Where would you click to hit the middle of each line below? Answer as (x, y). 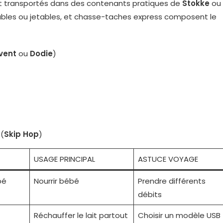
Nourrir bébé (56, 181)
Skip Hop (21, 134)
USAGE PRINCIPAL (64, 159)
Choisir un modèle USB (179, 215)
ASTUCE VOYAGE (168, 159)
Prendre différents (171, 181)
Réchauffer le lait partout (81, 215)
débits (150, 194)
